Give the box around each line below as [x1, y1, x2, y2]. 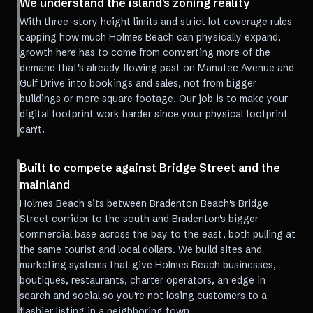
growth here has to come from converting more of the [20, 46, 270, 59]
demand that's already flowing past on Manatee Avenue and [20, 61, 294, 74]
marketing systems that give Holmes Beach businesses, [20, 259, 276, 271]
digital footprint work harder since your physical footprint [20, 108, 288, 120]
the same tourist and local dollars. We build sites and [20, 243, 262, 256]
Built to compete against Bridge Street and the [20, 161, 280, 175]
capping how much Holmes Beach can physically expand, [20, 31, 281, 43]
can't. [20, 123, 45, 136]
